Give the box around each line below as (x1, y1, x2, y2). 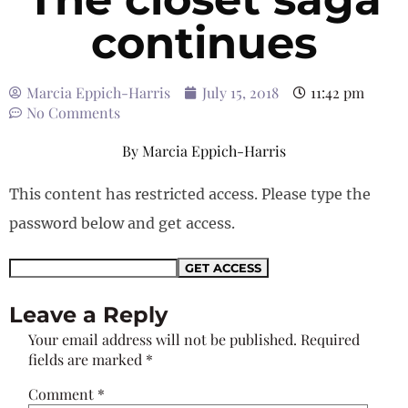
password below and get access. (9, 214, 235, 232)
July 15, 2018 (202, 83, 279, 102)
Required (301, 330, 361, 349)
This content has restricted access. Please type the (9, 185, 371, 203)
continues (91, 16, 317, 69)
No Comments (26, 103, 120, 122)
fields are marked (28, 350, 147, 369)
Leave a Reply (9, 301, 168, 328)
